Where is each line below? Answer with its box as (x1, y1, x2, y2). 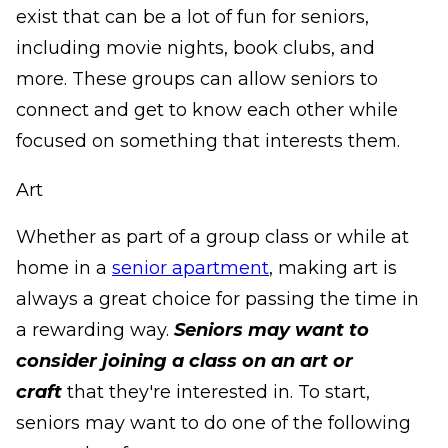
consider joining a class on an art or (16, 350, 353, 373)
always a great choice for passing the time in (16, 288, 419, 311)
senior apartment (112, 257, 269, 280)
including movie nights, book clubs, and (16, 37, 375, 60)
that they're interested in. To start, (67, 381, 370, 404)
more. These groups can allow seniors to (16, 68, 378, 91)
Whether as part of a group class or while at (16, 226, 409, 249)
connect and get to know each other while (16, 99, 398, 122)
